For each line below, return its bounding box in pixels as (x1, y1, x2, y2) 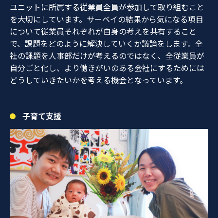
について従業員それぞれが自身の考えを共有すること (10, 25, 197, 37)
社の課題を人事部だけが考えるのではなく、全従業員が (10, 50, 204, 62)
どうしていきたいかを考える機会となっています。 (10, 74, 187, 86)
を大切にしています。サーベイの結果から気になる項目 (10, 13, 203, 25)
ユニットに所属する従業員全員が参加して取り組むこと (10, 1, 204, 13)
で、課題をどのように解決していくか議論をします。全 (10, 37, 203, 50)
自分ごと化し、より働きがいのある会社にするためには (10, 62, 204, 74)
